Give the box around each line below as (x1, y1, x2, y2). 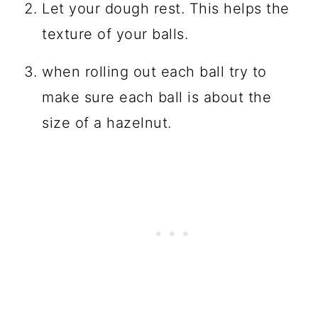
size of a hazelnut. (42, 114, 172, 131)
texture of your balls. (42, 25, 189, 43)
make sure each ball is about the (42, 88, 272, 106)
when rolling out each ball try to (42, 62, 267, 80)
